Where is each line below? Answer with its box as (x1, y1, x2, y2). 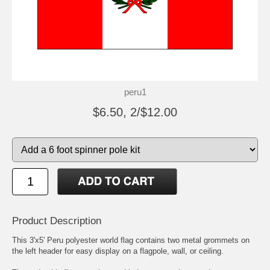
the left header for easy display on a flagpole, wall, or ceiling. (12, 246, 224, 256)
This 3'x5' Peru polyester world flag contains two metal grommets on (12, 235, 250, 245)
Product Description (12, 215, 101, 227)
